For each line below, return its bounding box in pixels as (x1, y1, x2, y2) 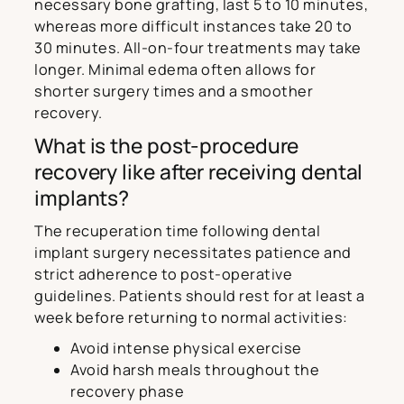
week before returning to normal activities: (34, 308, 348, 328)
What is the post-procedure (34, 132, 299, 161)
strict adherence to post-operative (34, 264, 292, 285)
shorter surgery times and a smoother (34, 81, 313, 102)
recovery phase (70, 381, 184, 402)
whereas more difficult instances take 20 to (34, 16, 353, 37)
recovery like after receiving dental (34, 158, 363, 187)
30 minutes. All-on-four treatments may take (34, 38, 362, 59)
